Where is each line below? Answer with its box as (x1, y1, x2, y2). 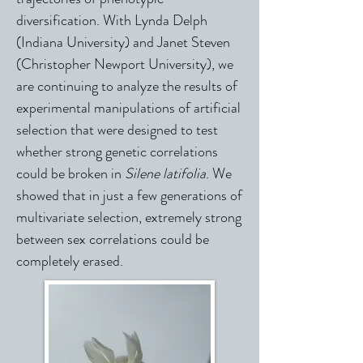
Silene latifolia (125, 163, 206, 184)
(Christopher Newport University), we (16, 53, 233, 75)
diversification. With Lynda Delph (16, 10, 207, 31)
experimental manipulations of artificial (16, 97, 241, 118)
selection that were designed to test (16, 119, 218, 140)
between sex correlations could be (16, 228, 209, 250)
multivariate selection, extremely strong (16, 207, 241, 228)
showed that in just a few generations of (16, 185, 242, 206)
